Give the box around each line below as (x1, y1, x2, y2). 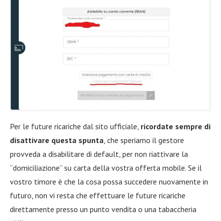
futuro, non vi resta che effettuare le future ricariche (10, 190, 185, 200)
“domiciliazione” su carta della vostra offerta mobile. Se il (10, 162, 202, 173)
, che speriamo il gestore (104, 135, 184, 145)
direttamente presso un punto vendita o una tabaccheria (10, 204, 196, 214)
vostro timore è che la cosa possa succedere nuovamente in (10, 176, 208, 186)
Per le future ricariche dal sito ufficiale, (10, 121, 141, 131)
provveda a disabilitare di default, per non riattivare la (10, 148, 188, 159)
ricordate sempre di (141, 121, 211, 131)
